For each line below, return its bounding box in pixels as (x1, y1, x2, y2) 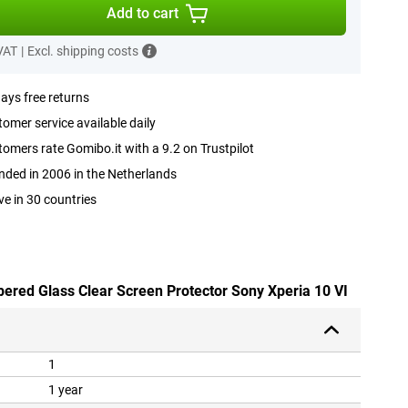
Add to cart (107, 5, 179, 22)
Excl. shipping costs (26, 44, 138, 58)
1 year (48, 382, 83, 398)
